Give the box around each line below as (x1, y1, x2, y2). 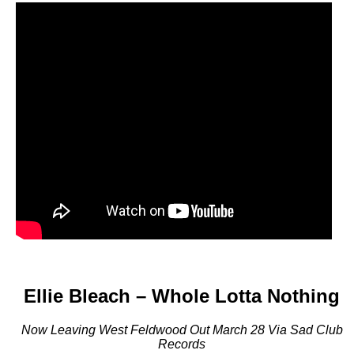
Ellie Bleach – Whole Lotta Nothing (24, 284, 340, 307)
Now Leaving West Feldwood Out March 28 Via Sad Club (21, 322, 343, 337)
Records (158, 337, 205, 351)
